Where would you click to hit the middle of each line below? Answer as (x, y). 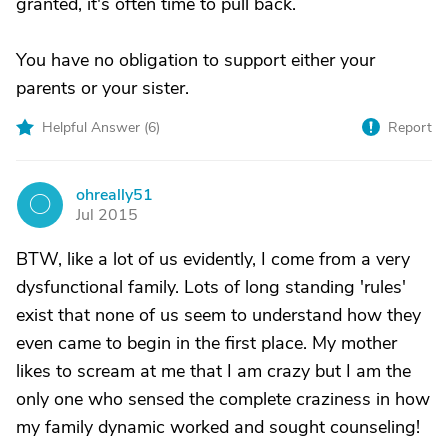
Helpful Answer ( (95, 127)
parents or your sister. (102, 88)
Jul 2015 (107, 215)
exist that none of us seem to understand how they (218, 315)
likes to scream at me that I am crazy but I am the (213, 371)
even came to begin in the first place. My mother (206, 343)
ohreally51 (114, 195)
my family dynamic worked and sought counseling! (218, 427)
